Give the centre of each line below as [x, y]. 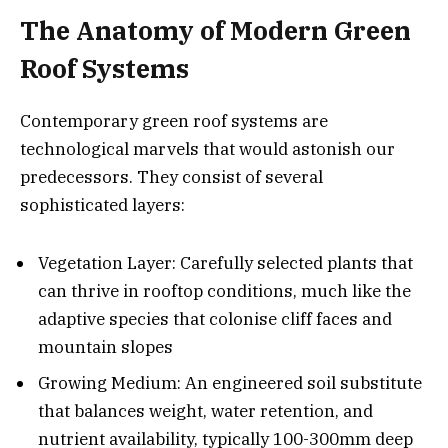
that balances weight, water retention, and [205, 410]
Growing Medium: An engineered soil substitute [230, 382]
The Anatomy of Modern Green [215, 30]
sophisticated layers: [102, 204]
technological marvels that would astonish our [207, 148]
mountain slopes [105, 347]
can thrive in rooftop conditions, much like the [224, 291]
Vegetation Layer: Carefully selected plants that [225, 263]
